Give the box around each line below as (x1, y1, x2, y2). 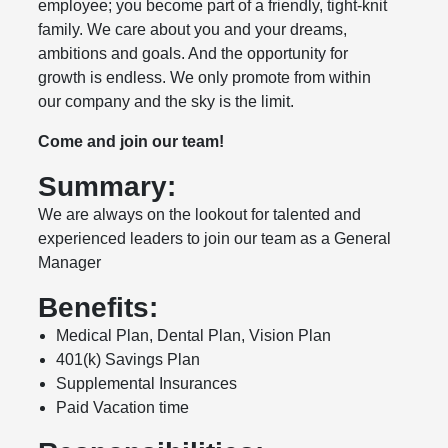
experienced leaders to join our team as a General (38, 230, 392, 248)
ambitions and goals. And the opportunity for (38, 45, 349, 63)
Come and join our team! (38, 133, 225, 151)
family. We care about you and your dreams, (38, 21, 348, 39)
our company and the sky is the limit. (38, 93, 295, 111)
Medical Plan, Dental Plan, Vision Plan (56, 327, 332, 345)
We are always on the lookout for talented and (38, 206, 362, 224)
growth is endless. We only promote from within (38, 69, 372, 87)
